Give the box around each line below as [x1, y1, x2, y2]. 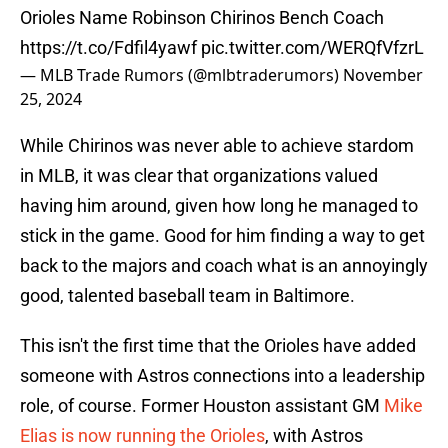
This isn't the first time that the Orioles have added [20, 335, 416, 357]
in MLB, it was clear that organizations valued [20, 165, 378, 187]
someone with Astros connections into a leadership [20, 365, 425, 387]
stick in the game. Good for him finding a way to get [20, 225, 425, 247]
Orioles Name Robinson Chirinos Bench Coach [20, 7, 384, 29]
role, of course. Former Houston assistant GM [20, 395, 384, 417]
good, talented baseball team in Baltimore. [20, 285, 355, 307]
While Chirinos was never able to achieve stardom [20, 135, 414, 157]
